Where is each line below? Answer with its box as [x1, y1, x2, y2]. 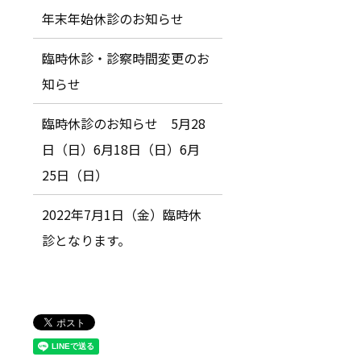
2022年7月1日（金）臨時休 [42, 204, 202, 224]
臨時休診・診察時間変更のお [42, 48, 210, 68]
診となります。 [42, 230, 131, 250]
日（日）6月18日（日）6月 [42, 139, 201, 159]
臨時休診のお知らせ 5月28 [42, 113, 206, 133]
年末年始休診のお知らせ [42, 8, 185, 28]
